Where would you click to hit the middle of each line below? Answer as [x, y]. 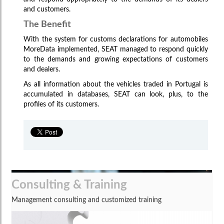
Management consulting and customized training [87, 181]
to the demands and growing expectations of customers [116, 59]
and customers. [47, 9]
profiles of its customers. [61, 104]
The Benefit [47, 24]
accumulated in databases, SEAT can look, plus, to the [116, 94]
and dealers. [42, 69]
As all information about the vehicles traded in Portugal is [116, 84]
